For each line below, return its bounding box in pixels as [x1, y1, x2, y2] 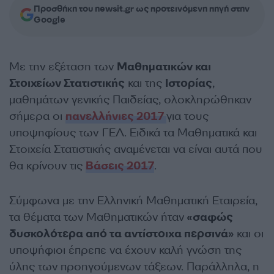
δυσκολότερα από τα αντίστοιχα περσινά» [9, 226, 237, 241]
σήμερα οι [9, 108, 65, 124]
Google [34, 13, 65, 26]
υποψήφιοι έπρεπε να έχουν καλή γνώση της [9, 242, 242, 257]
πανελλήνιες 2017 [65, 108, 166, 124]
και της [125, 75, 165, 91]
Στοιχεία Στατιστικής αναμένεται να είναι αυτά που [9, 141, 262, 157]
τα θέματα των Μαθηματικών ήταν [9, 209, 184, 224]
